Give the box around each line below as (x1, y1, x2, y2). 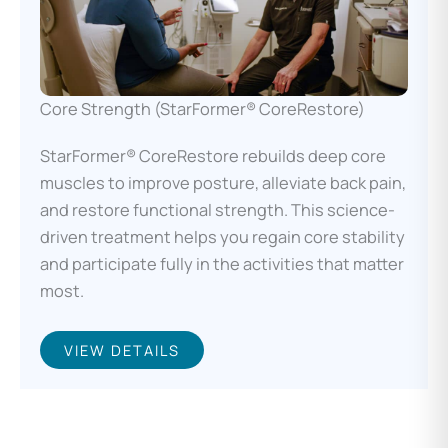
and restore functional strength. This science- (40, 199, 395, 222)
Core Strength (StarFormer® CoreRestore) (40, 98, 365, 121)
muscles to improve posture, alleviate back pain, (40, 172, 406, 195)
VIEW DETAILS (64, 340, 180, 361)
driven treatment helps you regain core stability (40, 226, 405, 249)
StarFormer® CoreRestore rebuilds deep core (40, 145, 386, 168)
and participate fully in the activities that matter (40, 253, 404, 276)
